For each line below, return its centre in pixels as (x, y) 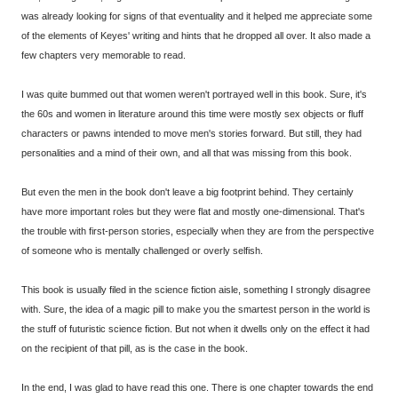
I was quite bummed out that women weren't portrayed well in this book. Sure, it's (194, 95)
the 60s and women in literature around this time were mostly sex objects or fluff (192, 114)
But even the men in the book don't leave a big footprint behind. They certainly (187, 192)
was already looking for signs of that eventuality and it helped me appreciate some (197, 16)
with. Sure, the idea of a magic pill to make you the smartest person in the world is (196, 310)
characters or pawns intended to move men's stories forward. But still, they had (191, 134)
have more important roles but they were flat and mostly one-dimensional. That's (193, 212)
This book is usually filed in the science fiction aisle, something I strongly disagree (196, 290)
